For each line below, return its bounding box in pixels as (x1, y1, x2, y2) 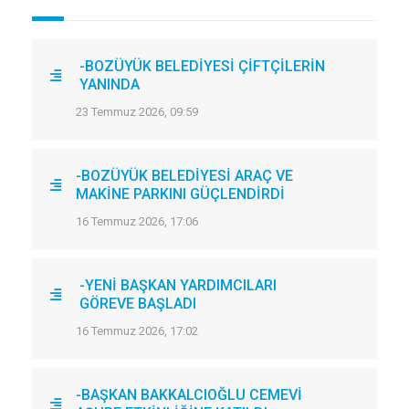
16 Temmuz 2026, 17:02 (76, 323, 198, 338)
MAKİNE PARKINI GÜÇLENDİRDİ (75, 184, 285, 203)
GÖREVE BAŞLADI (79, 294, 196, 312)
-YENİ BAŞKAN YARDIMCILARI (79, 276, 277, 294)
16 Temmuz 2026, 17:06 (76, 214, 198, 228)
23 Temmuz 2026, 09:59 (76, 104, 198, 119)
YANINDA (79, 75, 141, 93)
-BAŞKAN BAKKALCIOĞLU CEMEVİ (75, 385, 302, 404)
